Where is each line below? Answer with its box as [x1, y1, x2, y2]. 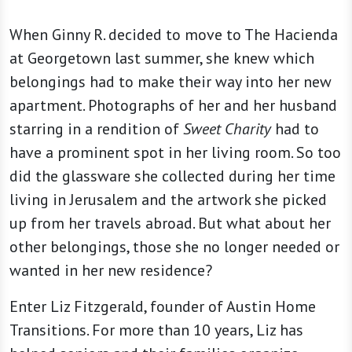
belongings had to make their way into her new [9, 71, 332, 93]
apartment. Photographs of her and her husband [9, 95, 337, 116]
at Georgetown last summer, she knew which [9, 48, 314, 69]
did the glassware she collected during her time [9, 166, 335, 187]
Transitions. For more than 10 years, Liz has [9, 320, 303, 341]
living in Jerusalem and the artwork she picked [9, 189, 327, 211]
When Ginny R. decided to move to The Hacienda [9, 24, 338, 46]
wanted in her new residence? [9, 260, 212, 281]
